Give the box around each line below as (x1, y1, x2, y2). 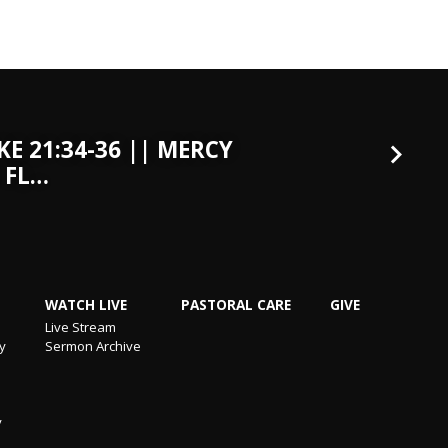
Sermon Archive (45, 336, 142, 355)
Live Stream (45, 317, 117, 336)
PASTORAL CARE (180, 295, 291, 314)
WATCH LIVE (45, 295, 128, 314)
